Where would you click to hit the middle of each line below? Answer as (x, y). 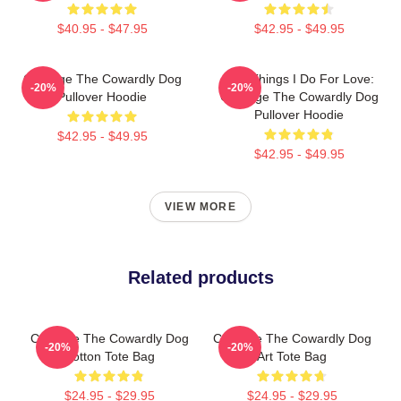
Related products (200, 277)
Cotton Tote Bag (109, 356)
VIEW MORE (200, 206)
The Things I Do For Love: (299, 78)
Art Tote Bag (292, 356)
